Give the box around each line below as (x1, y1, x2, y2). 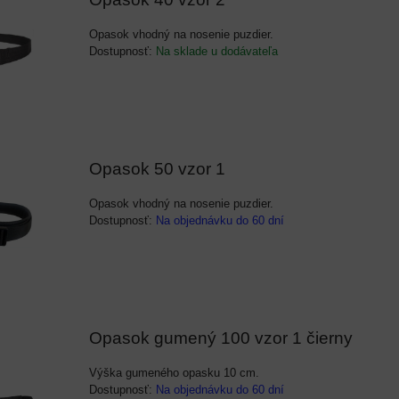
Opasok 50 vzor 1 (89, 159, 225, 178)
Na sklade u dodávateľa (156, 45, 278, 58)
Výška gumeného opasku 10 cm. (89, 366, 259, 379)
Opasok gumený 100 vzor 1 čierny (89, 329, 353, 347)
